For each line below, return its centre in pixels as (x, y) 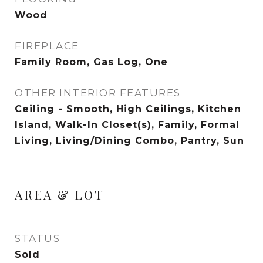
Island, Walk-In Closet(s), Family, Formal (127, 125)
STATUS (37, 238)
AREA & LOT (60, 194)
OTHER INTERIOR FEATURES (98, 93)
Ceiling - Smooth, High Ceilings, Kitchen (128, 109)
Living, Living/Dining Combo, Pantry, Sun (129, 141)
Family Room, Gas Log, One (91, 62)
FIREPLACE (47, 46)
